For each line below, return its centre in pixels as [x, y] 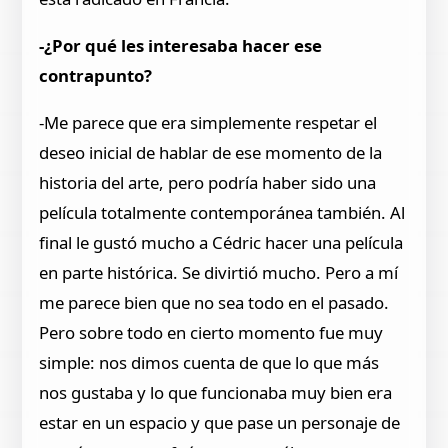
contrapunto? [96, 76]
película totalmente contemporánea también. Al [222, 212]
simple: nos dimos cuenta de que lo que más [209, 362]
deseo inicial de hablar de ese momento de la [211, 152]
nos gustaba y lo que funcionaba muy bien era [216, 392]
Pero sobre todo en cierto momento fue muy [211, 332]
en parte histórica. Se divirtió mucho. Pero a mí [219, 272]
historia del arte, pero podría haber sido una [208, 182]
